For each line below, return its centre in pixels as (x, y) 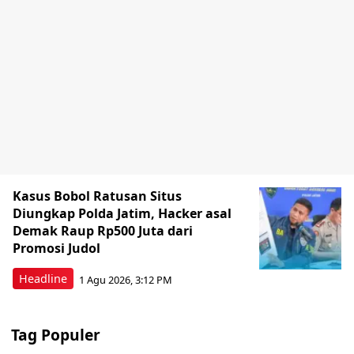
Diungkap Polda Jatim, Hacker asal (122, 213)
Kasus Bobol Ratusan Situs (97, 196)
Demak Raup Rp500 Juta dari (103, 231)
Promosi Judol (56, 248)
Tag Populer (56, 335)
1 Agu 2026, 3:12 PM (126, 279)
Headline (43, 279)
